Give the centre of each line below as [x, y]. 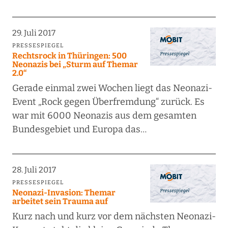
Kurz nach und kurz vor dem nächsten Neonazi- [114, 217]
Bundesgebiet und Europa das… [79, 130]
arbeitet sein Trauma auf [60, 202]
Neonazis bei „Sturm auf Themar [75, 65]
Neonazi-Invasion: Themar [64, 193]
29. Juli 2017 [34, 33]
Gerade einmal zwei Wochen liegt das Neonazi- [112, 88]
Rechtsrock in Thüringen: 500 [69, 56]
